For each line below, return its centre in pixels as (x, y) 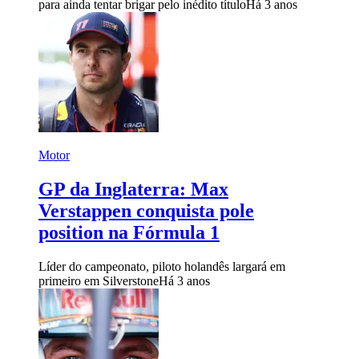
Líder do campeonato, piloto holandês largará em (162, 267)
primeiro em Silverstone (99, 281)
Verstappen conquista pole (146, 211)
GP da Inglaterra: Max (133, 190)
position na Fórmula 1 (129, 233)
